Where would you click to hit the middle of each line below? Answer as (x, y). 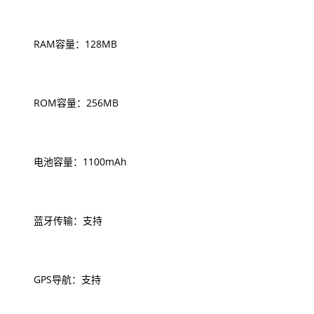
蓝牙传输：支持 (58, 220)
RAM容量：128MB (66, 44)
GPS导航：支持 (57, 279)
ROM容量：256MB (66, 103)
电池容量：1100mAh (70, 162)
